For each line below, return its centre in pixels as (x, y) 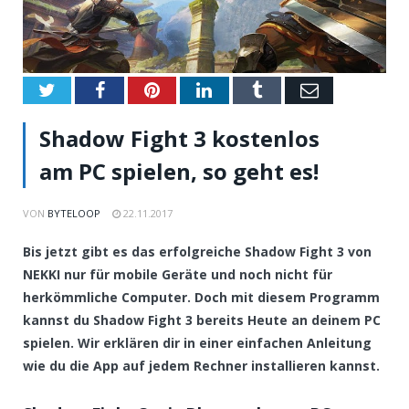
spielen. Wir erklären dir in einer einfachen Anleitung (197, 343)
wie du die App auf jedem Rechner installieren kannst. (201, 366)
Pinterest (191, 90)
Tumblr (288, 90)
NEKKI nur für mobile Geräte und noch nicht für (178, 275)
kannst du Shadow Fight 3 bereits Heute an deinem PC (202, 320)
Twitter (82, 90)
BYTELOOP (74, 214)
